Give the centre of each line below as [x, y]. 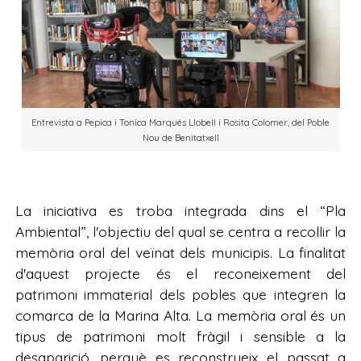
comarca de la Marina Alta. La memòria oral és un [180, 315]
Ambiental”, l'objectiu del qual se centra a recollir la [180, 231]
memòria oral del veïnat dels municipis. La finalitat [180, 252]
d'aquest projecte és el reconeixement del [180, 273]
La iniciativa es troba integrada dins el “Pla [180, 210]
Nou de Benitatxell [180, 138]
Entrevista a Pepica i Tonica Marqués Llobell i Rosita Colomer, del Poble [180, 123]
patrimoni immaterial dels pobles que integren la [180, 294]
